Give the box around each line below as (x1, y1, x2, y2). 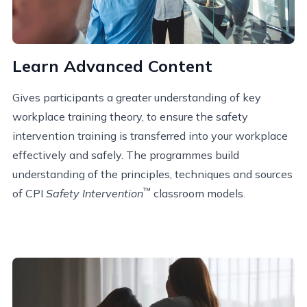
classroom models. (151, 186, 245, 201)
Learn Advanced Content (12, 56, 212, 77)
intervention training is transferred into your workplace (12, 129, 288, 143)
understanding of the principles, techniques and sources (12, 167, 293, 182)
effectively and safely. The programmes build (12, 148, 239, 162)
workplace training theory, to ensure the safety (12, 110, 248, 124)
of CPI (12, 186, 46, 201)
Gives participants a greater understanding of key (12, 90, 261, 105)
